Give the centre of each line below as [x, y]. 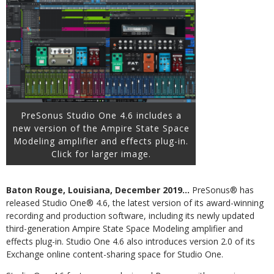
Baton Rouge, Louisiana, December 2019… [99, 190]
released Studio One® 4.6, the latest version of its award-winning [135, 202]
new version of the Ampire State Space [101, 128]
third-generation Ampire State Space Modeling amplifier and [124, 228]
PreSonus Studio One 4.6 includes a [101, 115]
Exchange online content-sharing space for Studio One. [115, 254]
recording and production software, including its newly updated [130, 215]
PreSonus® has [223, 190]
